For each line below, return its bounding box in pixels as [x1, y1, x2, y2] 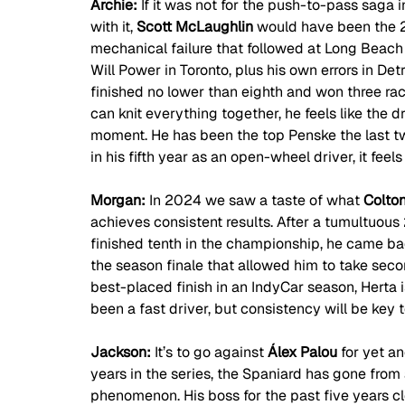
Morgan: [90, 190, 149, 210]
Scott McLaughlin [137, 16, 253, 36]
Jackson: [90, 342, 155, 362]
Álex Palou [268, 342, 337, 362]
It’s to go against [155, 342, 268, 362]
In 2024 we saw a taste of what [149, 190, 363, 210]
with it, [90, 16, 137, 36]
